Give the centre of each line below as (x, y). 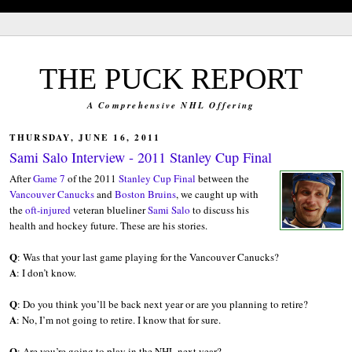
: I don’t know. (46, 273)
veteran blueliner (109, 210)
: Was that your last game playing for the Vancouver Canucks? (148, 257)
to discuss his (219, 210)
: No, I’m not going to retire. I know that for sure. (118, 320)
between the (222, 179)
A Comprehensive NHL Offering (171, 105)
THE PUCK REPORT (171, 79)
